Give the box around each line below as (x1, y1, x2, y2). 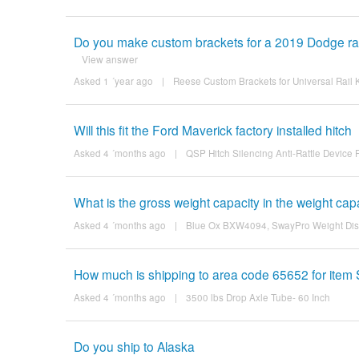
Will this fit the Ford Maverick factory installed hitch (73, 120, 352, 139)
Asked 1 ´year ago (73, 74, 153, 87)
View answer (81, 51, 138, 66)
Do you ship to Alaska (73, 337, 195, 355)
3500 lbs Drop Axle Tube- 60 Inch (185, 290, 330, 304)
